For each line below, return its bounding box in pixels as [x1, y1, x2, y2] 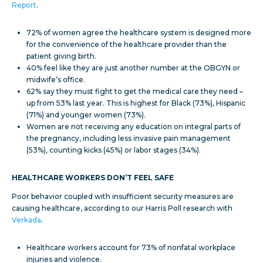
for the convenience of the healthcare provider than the [26, 40, 227, 49]
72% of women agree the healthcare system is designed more [26, 28, 251, 38]
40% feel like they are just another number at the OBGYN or [26, 63, 240, 73]
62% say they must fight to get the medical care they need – [26, 87, 243, 96]
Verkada [12, 215, 41, 225]
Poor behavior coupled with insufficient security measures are [12, 192, 234, 201]
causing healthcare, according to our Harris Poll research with [12, 204, 232, 213]
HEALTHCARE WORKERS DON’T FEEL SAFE [12, 173, 174, 183]
